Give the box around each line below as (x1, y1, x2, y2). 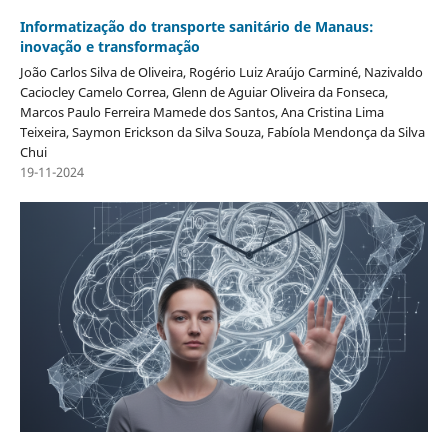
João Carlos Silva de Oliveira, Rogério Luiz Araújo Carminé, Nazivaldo (19, 63, 423, 82)
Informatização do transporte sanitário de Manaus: (19, 17, 374, 37)
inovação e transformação (19, 37, 200, 57)
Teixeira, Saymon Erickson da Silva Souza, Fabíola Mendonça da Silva (19, 123, 425, 142)
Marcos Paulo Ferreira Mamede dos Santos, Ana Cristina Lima (19, 103, 384, 122)
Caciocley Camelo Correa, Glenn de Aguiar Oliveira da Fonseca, (19, 83, 388, 102)
